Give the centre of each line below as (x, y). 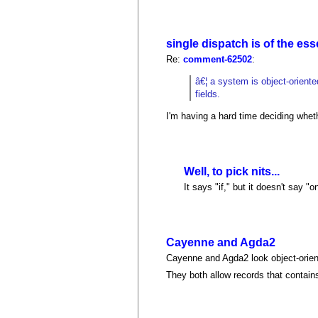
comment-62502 (218, 59)
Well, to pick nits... (232, 171)
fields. (208, 94)
